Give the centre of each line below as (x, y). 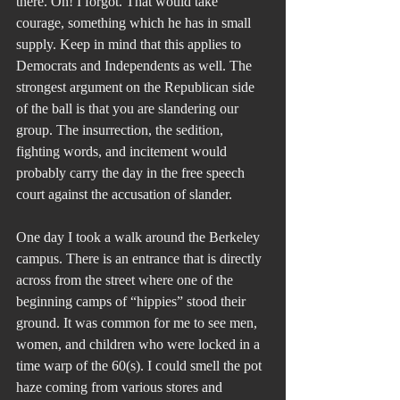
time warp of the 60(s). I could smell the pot (141, 366)
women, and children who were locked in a (140, 345)
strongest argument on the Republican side (137, 87)
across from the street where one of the (126, 280)
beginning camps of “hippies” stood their (133, 302)
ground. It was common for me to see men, (138, 323)
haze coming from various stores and (121, 387)
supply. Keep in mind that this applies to (130, 45)
